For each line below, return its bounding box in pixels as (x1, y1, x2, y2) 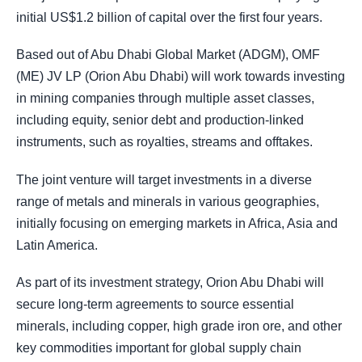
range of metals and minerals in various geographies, (16, 194, 319, 208)
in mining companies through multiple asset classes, (16, 91, 314, 106)
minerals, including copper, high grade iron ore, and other (16, 318, 342, 333)
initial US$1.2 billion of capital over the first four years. (16, 11, 322, 25)
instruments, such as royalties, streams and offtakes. (16, 135, 313, 149)
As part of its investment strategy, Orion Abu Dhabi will (16, 275, 324, 289)
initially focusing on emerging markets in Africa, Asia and (16, 216, 338, 230)
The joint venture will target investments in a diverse (16, 172, 312, 187)
